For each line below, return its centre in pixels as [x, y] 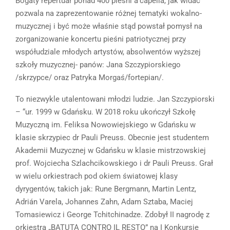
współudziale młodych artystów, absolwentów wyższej [108, 52]
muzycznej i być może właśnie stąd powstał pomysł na [109, 26]
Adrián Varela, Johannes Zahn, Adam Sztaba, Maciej [104, 202]
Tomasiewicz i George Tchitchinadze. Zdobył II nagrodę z [112, 215]
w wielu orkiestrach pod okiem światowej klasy [97, 176]
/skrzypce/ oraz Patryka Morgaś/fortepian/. [90, 78]
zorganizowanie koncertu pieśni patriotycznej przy [101, 39]
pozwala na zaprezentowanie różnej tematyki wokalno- [109, 14]
